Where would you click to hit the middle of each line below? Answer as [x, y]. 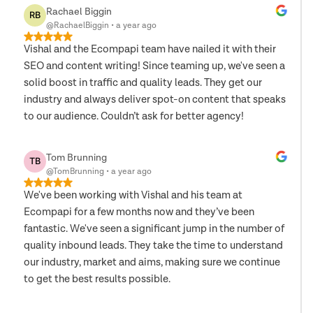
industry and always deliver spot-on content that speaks [155, 100]
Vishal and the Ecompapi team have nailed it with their [150, 49]
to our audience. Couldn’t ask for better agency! [134, 116]
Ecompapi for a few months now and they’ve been [139, 212]
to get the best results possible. [97, 279]
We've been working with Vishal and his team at [133, 195]
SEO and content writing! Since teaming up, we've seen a [154, 66]
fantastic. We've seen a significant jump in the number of [154, 229]
